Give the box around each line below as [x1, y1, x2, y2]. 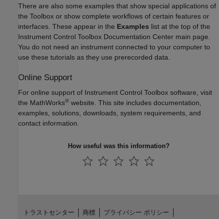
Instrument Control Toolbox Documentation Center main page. [18, 33, 210, 41]
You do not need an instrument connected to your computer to [18, 43, 210, 51]
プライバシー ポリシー [103, 209, 169, 217]
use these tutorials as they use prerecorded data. [18, 53, 170, 61]
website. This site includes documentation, [69, 99, 201, 107]
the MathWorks [18, 99, 65, 107]
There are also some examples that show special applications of [18, 2, 216, 10]
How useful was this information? [67, 142, 170, 150]
